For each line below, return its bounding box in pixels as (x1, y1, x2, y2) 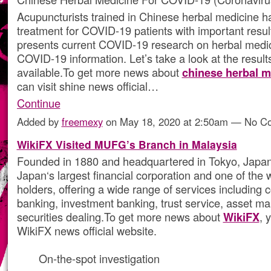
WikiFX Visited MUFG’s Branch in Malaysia (16, 137, 237, 152)
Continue (16, 95, 60, 111)
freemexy (61, 114, 103, 129)
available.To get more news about (16, 64, 182, 80)
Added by (16, 114, 62, 129)
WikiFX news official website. (16, 223, 157, 239)
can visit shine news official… (16, 78, 158, 94)
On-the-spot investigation (16, 250, 160, 267)
